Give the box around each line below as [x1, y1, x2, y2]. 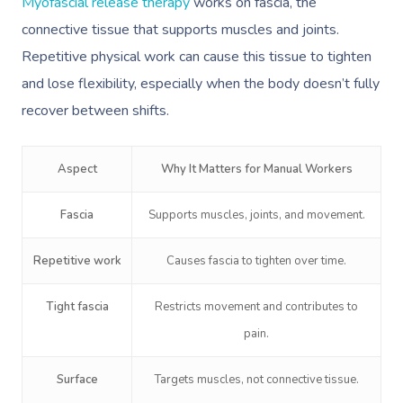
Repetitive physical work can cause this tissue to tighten [22, 47, 372, 67]
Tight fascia [45, 299, 109, 315]
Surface [56, 372, 98, 388]
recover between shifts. [22, 101, 169, 121]
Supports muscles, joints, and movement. [148, 207, 365, 223]
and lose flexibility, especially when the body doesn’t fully [22, 74, 380, 94]
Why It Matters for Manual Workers [160, 161, 353, 177]
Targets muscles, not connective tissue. [154, 372, 359, 388]
